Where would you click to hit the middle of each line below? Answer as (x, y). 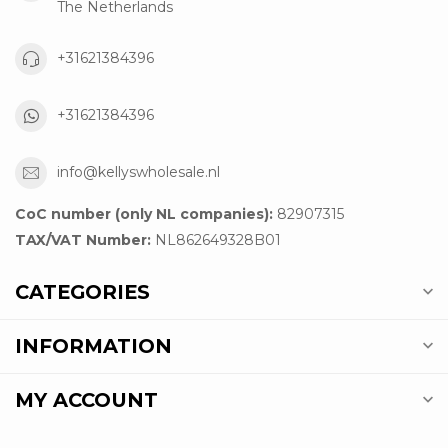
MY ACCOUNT (86, 399)
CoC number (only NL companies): (144, 213)
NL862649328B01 (216, 239)
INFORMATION (93, 345)
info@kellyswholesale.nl (138, 172)
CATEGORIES (82, 291)
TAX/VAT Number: (83, 239)
